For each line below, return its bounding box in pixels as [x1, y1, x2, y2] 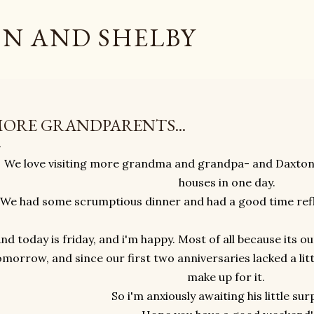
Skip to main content [100, 8, 214, 27]
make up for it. [186, 270, 268, 284]
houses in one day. [179, 175, 275, 189]
